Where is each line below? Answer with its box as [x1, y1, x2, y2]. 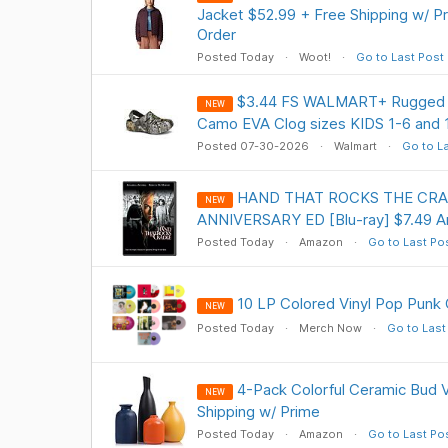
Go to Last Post [355, 50, 444, 64]
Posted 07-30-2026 [196, 139, 312, 153]
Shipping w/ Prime [196, 402, 320, 421]
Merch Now [298, 321, 362, 335]
